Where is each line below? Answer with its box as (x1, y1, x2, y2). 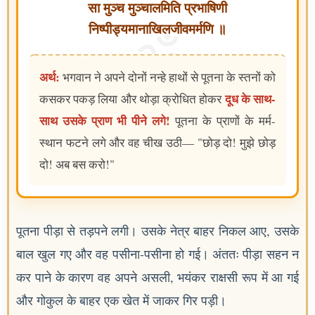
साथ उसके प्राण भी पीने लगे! (39, 112, 170, 130)
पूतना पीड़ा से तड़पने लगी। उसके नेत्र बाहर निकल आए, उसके (16, 222, 299, 240)
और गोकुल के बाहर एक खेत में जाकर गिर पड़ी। (16, 292, 226, 309)
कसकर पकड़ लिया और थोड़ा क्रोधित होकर (39, 91, 225, 108)
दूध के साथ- (224, 90, 276, 108)
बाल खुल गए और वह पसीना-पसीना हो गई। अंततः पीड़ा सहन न (16, 245, 299, 263)
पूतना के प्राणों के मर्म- (170, 112, 276, 129)
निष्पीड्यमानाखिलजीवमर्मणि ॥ (89, 22, 226, 37)
